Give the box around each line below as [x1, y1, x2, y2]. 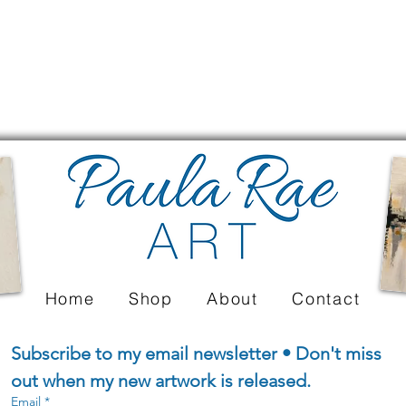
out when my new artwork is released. [11, 369, 311, 391]
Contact [291, 287, 361, 309]
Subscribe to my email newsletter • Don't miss [11, 342, 382, 364]
